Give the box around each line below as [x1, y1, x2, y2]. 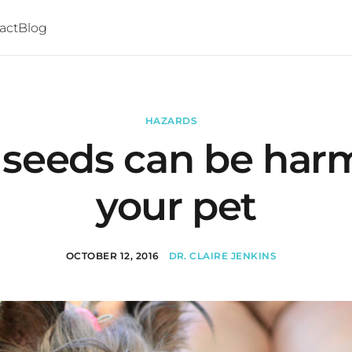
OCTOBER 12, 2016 [65, 250, 159, 262]
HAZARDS [145, 115, 198, 126]
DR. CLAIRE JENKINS [168, 250, 277, 262]
